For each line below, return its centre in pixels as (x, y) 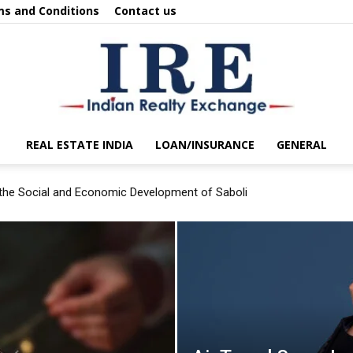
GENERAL (302, 145)
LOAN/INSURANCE (205, 145)
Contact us (145, 11)
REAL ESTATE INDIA (80, 145)
